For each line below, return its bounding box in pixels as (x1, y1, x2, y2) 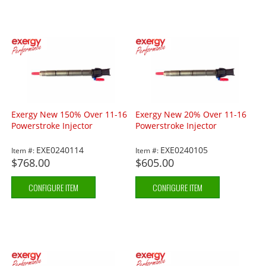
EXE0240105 (160, 144, 208, 156)
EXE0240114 (36, 144, 84, 156)
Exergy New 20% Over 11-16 (135, 109, 247, 121)
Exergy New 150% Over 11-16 (11, 109, 128, 121)
